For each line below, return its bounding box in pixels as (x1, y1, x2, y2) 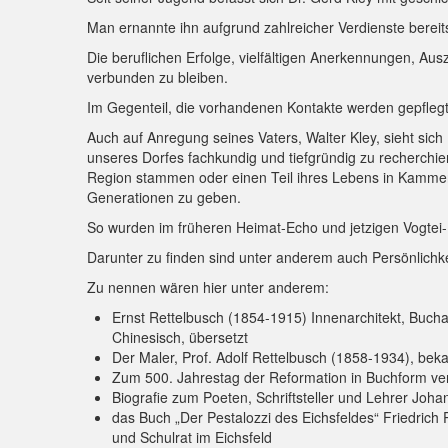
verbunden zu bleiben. (87, 67, 228, 87)
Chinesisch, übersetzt (112, 327, 248, 347)
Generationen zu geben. (87, 187, 241, 207)
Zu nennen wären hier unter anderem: (87, 277, 329, 297)
